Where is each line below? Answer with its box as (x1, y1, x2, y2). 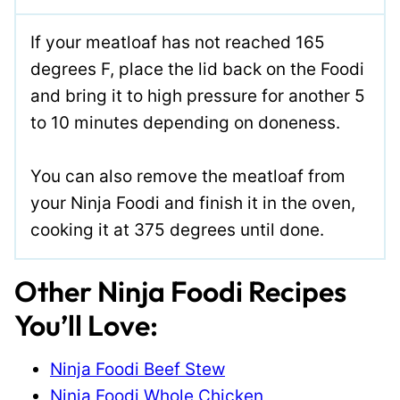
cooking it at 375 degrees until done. (30, 220, 324, 240)
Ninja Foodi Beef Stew (50, 359, 225, 379)
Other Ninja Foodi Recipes (14, 273, 346, 309)
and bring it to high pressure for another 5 (30, 86, 365, 106)
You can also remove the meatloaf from (30, 166, 346, 187)
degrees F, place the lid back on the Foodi (30, 59, 364, 79)
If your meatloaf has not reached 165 (30, 32, 325, 53)
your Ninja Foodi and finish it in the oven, (30, 193, 355, 213)
